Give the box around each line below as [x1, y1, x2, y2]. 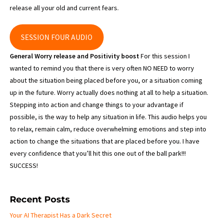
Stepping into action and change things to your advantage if [10, 100, 183, 109]
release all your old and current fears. [10, 3, 119, 12]
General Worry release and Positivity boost [10, 52, 139, 60]
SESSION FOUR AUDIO [20, 32, 92, 42]
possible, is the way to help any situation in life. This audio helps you [10, 112, 207, 121]
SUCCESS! [10, 161, 38, 170]
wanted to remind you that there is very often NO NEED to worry [10, 64, 194, 73]
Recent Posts [10, 194, 70, 205]
